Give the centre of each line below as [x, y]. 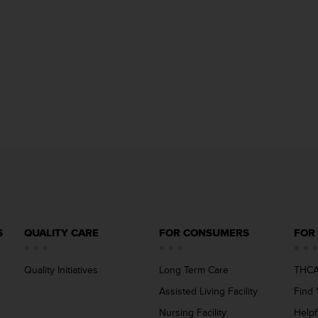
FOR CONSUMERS [204, 233]
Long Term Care [194, 270]
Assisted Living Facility [208, 291]
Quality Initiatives [61, 270]
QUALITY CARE [61, 233]
